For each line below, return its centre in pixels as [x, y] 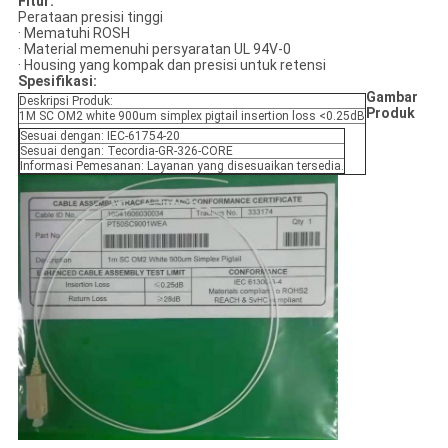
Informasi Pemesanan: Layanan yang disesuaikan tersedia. [181, 166]
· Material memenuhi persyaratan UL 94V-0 [154, 49]
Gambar [391, 97]
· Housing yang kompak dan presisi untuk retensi [171, 65]
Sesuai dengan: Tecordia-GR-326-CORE [126, 151]
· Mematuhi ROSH [73, 33]
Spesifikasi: [57, 81]
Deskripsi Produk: [65, 101]
